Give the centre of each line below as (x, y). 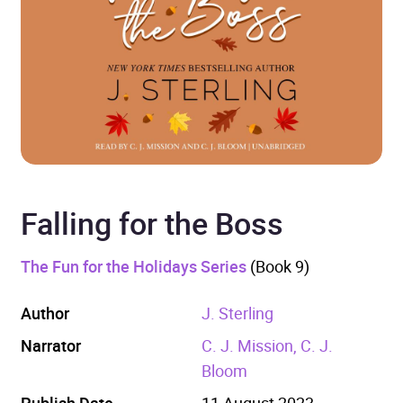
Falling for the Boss (152, 223)
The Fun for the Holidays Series (134, 266)
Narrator (51, 345)
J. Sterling (237, 313)
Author (45, 313)
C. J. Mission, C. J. (267, 345)
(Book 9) (278, 266)
